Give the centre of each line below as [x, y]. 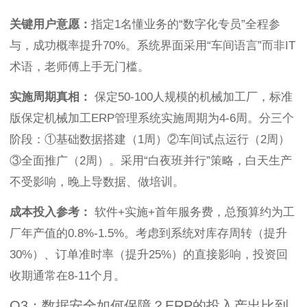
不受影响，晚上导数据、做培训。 [97, 182]
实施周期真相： [50, 97]
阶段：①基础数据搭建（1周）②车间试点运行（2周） [150, 140]
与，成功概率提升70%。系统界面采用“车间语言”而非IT [152, 46]
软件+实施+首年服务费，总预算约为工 [193, 212]
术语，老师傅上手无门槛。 [79, 67]
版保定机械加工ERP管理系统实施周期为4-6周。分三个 [152, 119]
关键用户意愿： [50, 25]
